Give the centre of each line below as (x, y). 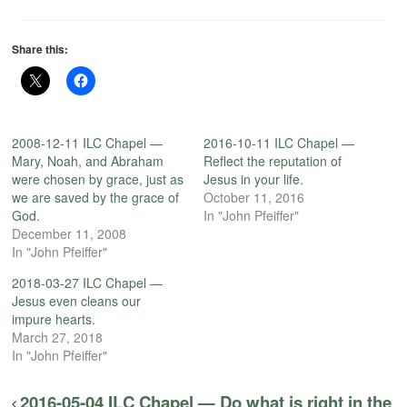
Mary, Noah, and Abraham (88, 160)
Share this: (40, 49)
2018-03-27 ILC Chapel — (88, 282)
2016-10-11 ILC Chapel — (279, 142)
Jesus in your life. (253, 179)
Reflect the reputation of (273, 160)
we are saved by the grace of (96, 197)
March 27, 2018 (58, 337)
